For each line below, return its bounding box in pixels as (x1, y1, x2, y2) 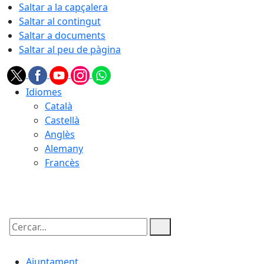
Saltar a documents (19, 29, 105, 42)
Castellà (45, 114, 80, 127)
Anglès (45, 128, 75, 141)
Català (45, 100, 72, 113)
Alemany (45, 142, 83, 155)
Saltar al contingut (19, 15, 101, 28)
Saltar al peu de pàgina (19, 43, 121, 56)
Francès (45, 156, 80, 169)
